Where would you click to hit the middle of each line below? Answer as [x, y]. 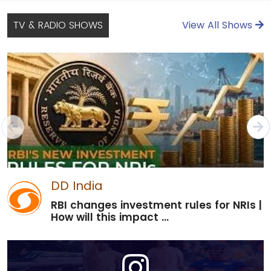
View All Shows [219, 25]
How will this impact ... [110, 217]
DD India [77, 186]
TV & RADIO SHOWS [58, 25]
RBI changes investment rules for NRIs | [156, 205]
